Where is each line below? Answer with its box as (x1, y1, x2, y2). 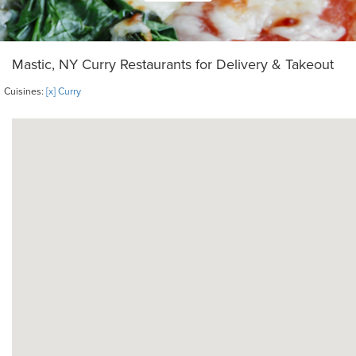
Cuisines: (4, 86, 46, 97)
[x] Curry (46, 86, 81, 97)
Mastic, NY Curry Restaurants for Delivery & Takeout (12, 56, 334, 73)
